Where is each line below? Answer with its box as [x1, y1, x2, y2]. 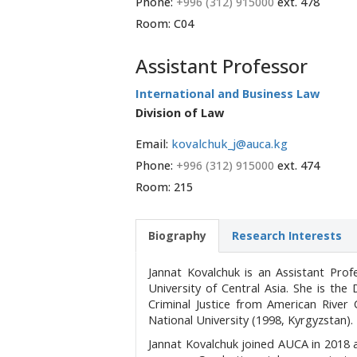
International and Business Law [135, 86, 320, 102]
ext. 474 [277, 158, 320, 174]
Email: [135, 136, 171, 152]
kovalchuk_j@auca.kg [171, 136, 288, 152]
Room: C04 [135, 16, 194, 32]
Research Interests [232, 228, 342, 244]
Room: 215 [135, 179, 193, 195]
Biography [148, 228, 206, 244]
